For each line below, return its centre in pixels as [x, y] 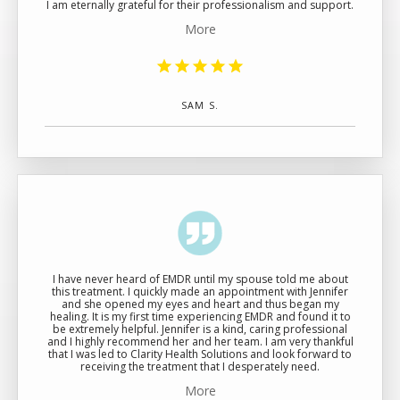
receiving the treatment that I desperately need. [200, 367]
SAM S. [200, 105]
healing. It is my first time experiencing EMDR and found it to [200, 317]
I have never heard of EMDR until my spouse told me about [200, 279]
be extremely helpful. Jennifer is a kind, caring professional [107, 329]
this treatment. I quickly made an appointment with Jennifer [200, 292]
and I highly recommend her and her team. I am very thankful [200, 342]
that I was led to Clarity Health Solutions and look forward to [200, 354]
